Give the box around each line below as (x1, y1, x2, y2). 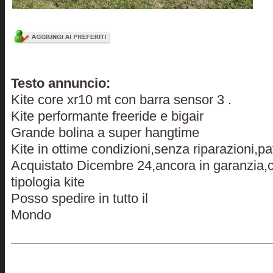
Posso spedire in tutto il (11, 190, 148, 206)
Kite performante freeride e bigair (11, 108, 204, 124)
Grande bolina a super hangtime (11, 124, 199, 140)
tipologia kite (11, 174, 85, 190)
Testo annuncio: (11, 75, 110, 91)
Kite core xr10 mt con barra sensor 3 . (11, 91, 232, 107)
